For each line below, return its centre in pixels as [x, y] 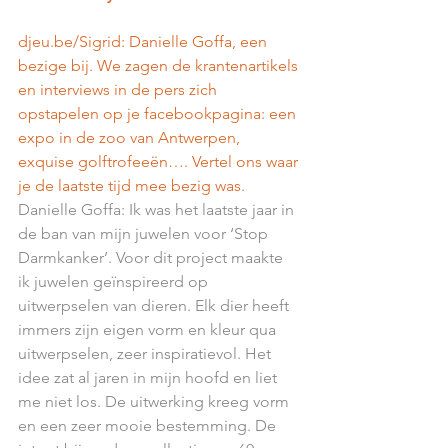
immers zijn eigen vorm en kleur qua [149, 329]
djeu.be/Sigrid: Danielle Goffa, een [144, 41]
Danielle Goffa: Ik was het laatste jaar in [158, 209]
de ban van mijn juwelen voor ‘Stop [145, 233]
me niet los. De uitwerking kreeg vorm [155, 401]
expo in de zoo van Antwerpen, [131, 137]
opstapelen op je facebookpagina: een [159, 113]
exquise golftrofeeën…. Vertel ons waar [160, 161]
